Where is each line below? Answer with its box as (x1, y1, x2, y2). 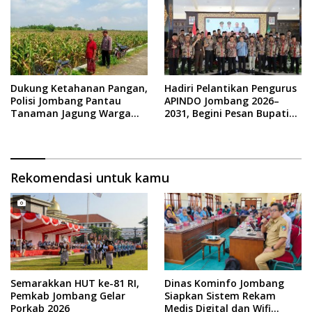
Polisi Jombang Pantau (10, 94, 121, 107)
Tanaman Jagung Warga (10, 107, 131, 120)
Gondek (10, 119, 47, 132)
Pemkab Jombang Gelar (10, 288, 125, 302)
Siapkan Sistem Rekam (164, 288, 276, 302)
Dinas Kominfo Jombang (164, 276, 284, 290)
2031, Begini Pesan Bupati (164, 107, 289, 120)
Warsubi (164, 119, 204, 132)
